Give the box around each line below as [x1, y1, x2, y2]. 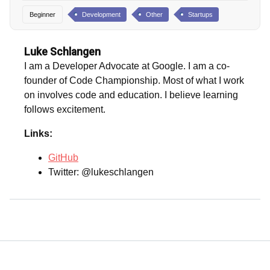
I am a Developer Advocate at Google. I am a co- [24, 61, 230, 72]
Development [82, 11, 121, 19]
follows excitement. [24, 104, 105, 115]
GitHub [48, 152, 78, 163]
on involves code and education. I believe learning [24, 90, 238, 101]
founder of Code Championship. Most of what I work [24, 75, 244, 86]
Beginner [30, 11, 55, 19]
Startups [188, 11, 213, 19]
